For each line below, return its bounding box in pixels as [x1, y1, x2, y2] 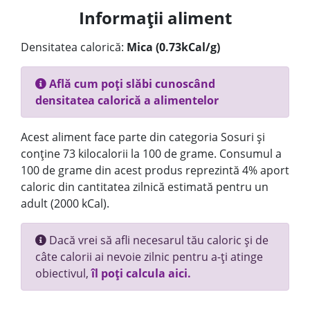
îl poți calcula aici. [91, 266, 191, 281]
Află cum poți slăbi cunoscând [46, 76, 215, 91]
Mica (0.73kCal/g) [127, 39, 220, 55]
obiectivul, [35, 266, 91, 281]
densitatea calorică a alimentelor [35, 93, 219, 108]
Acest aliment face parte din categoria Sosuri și [21, 129, 265, 145]
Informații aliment [78, 6, 232, 29]
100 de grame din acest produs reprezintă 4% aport [21, 163, 289, 178]
